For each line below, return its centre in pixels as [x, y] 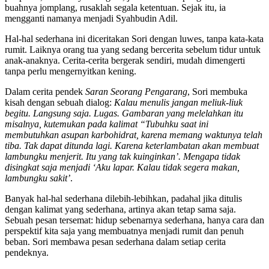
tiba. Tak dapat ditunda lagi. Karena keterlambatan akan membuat [132, 145]
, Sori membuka [217, 91]
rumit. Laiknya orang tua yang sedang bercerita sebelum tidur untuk [133, 49]
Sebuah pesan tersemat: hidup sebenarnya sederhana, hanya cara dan [134, 220]
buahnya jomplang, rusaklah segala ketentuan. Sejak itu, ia [115, 7]
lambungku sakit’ [38, 178]
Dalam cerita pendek [45, 91]
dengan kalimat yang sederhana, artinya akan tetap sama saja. [120, 209]
